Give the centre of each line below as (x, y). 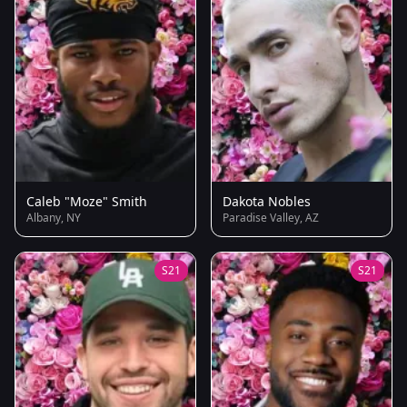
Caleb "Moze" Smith (87, 202)
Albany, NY (54, 218)
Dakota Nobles (267, 202)
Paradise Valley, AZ (271, 218)
